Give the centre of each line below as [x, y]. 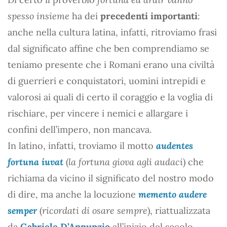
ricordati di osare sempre [95, 210]
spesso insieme [39, 16]
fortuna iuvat [35, 162]
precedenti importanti [149, 16]
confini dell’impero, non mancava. [80, 129]
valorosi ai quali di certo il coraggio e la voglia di [110, 97]
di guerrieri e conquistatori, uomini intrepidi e [107, 81]
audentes [175, 145]
